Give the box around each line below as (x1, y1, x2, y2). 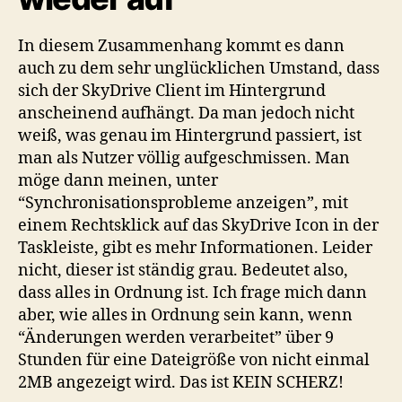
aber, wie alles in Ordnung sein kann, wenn (18, 304, 353, 326)
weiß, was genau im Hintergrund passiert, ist (18, 125, 362, 146)
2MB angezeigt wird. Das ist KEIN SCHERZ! (18, 371, 344, 393)
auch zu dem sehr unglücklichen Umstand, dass (18, 57, 380, 79)
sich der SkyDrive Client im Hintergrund (18, 80, 326, 101)
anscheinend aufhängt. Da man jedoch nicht (18, 102, 354, 124)
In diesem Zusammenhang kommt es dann (18, 35, 345, 57)
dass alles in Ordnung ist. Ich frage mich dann (18, 282, 367, 303)
